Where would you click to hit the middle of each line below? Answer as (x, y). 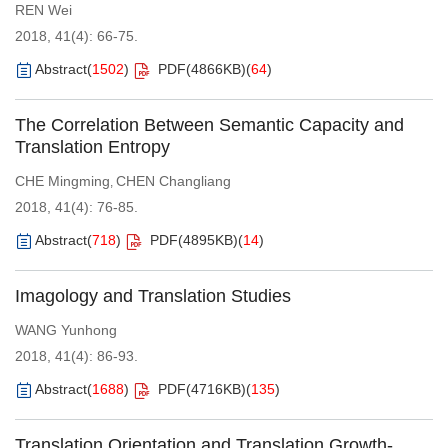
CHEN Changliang (173, 181)
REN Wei (43, 10)
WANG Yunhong (66, 329)
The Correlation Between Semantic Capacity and (209, 125)
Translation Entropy (92, 147)
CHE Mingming (62, 181)
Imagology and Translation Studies (153, 295)
